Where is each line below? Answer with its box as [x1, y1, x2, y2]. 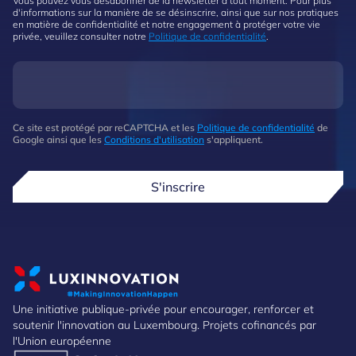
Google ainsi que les [13, 133, 104, 145]
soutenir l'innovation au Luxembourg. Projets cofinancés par [13, 318, 316, 332]
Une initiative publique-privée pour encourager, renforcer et [13, 302, 314, 316]
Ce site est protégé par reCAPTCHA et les [13, 122, 197, 133]
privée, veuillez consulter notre [13, 30, 149, 42]
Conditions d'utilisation [104, 133, 204, 145]
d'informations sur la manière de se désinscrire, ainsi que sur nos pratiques [13, 6, 339, 18]
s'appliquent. [204, 133, 263, 145]
